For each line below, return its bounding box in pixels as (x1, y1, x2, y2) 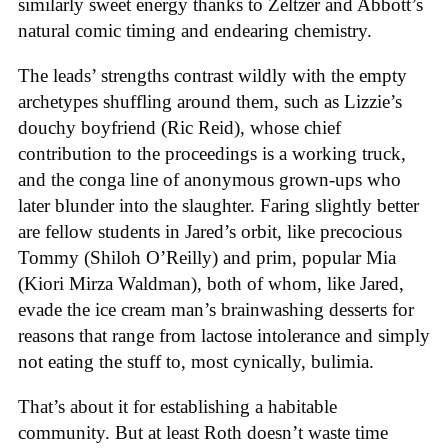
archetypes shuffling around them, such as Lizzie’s (18, 90, 402, 112)
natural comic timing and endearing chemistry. (18, 20, 372, 42)
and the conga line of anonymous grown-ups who (18, 168, 401, 190)
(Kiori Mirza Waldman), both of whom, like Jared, (18, 272, 404, 294)
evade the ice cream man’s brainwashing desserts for (18, 298, 414, 320)
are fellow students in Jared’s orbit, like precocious (18, 220, 402, 242)
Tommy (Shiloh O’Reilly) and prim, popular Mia (18, 246, 396, 268)
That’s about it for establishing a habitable (18, 395, 337, 417)
